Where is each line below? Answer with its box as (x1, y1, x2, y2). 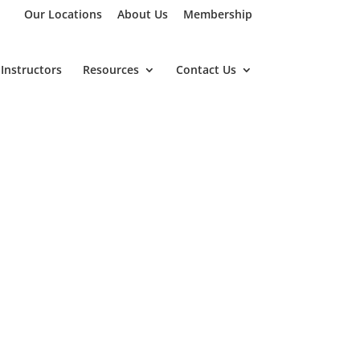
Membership (182, 6, 252, 22)
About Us (117, 6, 168, 22)
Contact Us (175, 62, 236, 77)
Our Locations (23, 6, 102, 22)
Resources (82, 62, 139, 77)
